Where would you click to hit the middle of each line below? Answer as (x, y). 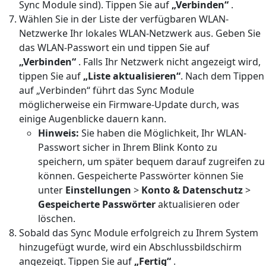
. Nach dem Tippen (222, 76)
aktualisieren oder (198, 204)
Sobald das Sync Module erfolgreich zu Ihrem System (139, 232)
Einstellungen (98, 190)
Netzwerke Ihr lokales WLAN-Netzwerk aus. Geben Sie (140, 33)
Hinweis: (58, 133)
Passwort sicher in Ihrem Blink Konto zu (128, 147)
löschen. (57, 218)
